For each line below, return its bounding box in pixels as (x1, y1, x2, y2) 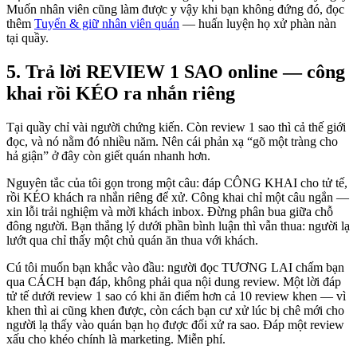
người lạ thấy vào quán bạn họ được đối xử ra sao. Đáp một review (6, 317, 344, 331)
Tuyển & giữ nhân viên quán (34, 17, 179, 31)
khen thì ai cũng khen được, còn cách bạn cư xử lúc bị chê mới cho (6, 303, 344, 317)
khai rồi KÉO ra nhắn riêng (6, 82, 235, 104)
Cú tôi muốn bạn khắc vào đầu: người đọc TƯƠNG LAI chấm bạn (6, 260, 344, 274)
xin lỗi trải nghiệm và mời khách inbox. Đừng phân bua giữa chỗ (6, 204, 333, 218)
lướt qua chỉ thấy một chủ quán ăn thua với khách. (6, 233, 258, 247)
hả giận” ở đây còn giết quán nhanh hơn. (6, 148, 210, 163)
